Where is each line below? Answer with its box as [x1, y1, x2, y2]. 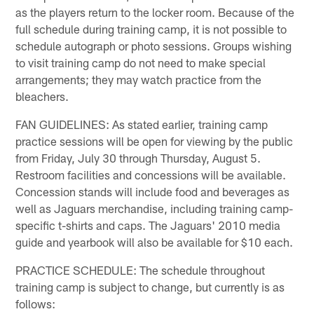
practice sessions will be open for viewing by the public [15, 133, 294, 148]
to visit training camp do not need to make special [15, 55, 266, 69]
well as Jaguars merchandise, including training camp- [15, 200, 294, 215]
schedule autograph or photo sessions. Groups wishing [15, 38, 292, 53]
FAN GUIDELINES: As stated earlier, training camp [15, 116, 268, 131]
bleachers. [15, 88, 69, 103]
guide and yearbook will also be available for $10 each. [15, 234, 294, 249]
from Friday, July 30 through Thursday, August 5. [15, 150, 261, 165]
